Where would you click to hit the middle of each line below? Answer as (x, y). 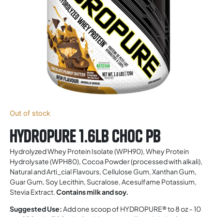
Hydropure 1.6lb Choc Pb (85, 136)
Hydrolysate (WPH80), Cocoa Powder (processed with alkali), (106, 161)
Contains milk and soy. (92, 192)
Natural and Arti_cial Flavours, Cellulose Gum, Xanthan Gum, (103, 171)
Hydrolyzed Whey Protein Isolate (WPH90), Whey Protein (99, 151)
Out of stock (30, 113)
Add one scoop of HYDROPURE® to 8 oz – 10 (132, 209)
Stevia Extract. (33, 192)
